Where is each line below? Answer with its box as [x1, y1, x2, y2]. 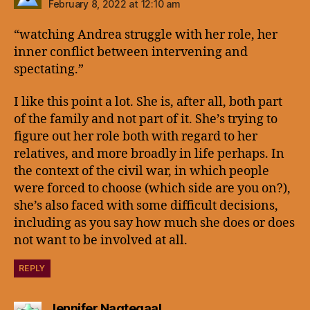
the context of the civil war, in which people [14, 163, 269, 179]
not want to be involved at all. [14, 232, 188, 248]
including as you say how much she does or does [14, 215, 295, 231]
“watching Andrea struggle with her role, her [14, 26, 277, 43]
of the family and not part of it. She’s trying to [14, 111, 277, 127]
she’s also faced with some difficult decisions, [14, 198, 278, 214]
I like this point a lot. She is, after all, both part [14, 94, 282, 110]
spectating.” [14, 61, 84, 77]
